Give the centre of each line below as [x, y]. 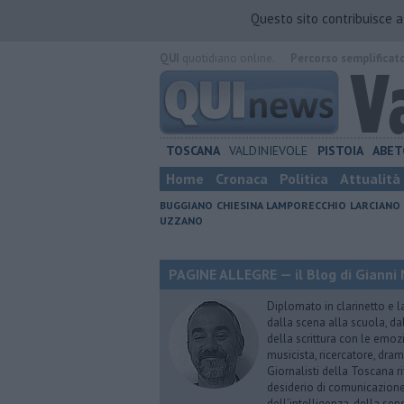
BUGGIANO [186, 205]
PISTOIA [340, 151]
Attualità [370, 179]
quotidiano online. [227, 58]
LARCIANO [375, 205]
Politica [304, 179]
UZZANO [181, 220]
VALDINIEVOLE [269, 151]
